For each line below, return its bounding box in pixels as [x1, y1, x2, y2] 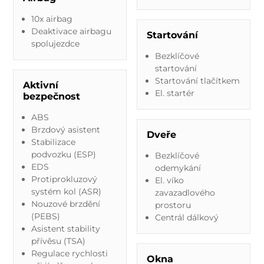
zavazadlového [154, 187, 215, 198]
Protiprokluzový [31, 173, 97, 184]
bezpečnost [23, 90, 81, 102]
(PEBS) [31, 210, 60, 222]
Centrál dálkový [154, 212, 219, 223]
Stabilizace [31, 136, 75, 147]
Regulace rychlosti [31, 247, 108, 259]
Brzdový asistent [31, 124, 100, 135]
